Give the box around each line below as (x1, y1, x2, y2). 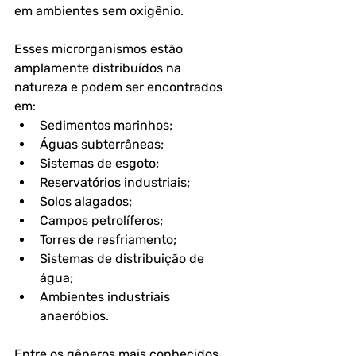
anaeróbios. (40, 308, 112, 323)
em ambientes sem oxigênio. (14, 3, 187, 18)
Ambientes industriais (40, 289, 173, 304)
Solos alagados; (40, 194, 132, 209)
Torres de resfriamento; (40, 232, 176, 247)
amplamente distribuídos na (14, 60, 184, 75)
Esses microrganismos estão (14, 41, 186, 56)
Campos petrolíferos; (40, 213, 163, 228)
